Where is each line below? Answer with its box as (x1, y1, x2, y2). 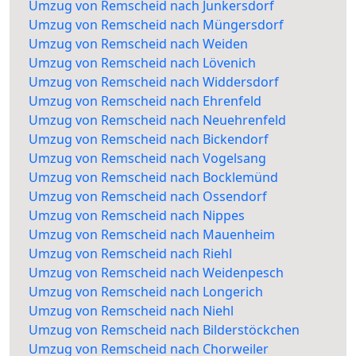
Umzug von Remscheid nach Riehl (29, 245, 232, 263)
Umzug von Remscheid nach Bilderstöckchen (29, 321, 300, 339)
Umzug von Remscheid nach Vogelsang (29, 149, 266, 168)
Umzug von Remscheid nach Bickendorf (29, 130, 269, 149)
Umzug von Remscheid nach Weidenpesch (29, 264, 284, 282)
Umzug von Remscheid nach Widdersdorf (29, 73, 279, 91)
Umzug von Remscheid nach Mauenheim (29, 226, 275, 244)
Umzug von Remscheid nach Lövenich (29, 54, 256, 72)
